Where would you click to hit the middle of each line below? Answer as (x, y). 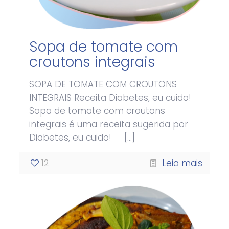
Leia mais (182, 163)
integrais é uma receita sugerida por (109, 124)
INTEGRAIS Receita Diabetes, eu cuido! (110, 97)
